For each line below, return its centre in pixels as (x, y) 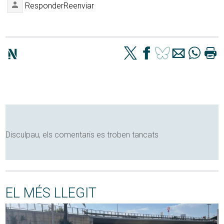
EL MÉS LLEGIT (51, 193)
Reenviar (79, 6)
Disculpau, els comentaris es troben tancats (82, 135)
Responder (44, 6)
